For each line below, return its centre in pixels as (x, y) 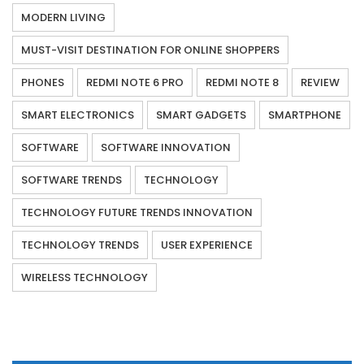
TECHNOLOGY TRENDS (80, 245)
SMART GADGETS (201, 115)
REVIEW (320, 83)
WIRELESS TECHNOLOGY (84, 278)
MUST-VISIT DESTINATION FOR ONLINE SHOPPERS (150, 50)
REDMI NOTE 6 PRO (135, 83)
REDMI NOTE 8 (242, 83)
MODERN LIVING (63, 18)
